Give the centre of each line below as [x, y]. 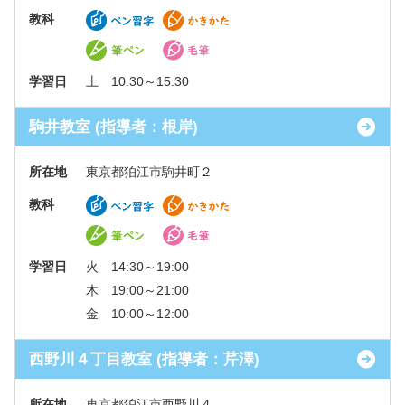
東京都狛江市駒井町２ [149, 172]
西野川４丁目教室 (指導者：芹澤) [144, 359]
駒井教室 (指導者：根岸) [113, 127]
